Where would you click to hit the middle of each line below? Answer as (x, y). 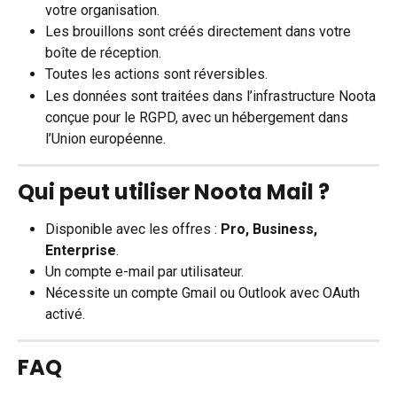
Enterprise (81, 250)
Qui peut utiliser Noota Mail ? (174, 191)
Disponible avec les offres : (133, 229)
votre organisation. (102, 11)
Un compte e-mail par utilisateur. (144, 271)
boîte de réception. (103, 53)
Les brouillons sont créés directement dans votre (200, 32)
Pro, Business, (271, 229)
